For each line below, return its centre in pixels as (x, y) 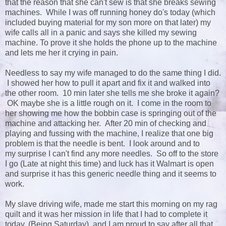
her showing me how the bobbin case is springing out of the (111, 114)
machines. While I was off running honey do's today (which (110, 13)
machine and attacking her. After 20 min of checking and (106, 124)
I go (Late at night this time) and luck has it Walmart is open (109, 164)
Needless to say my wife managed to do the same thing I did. (113, 73)
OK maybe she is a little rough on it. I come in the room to (108, 103)
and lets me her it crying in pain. (62, 53)
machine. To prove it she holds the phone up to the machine (111, 43)
